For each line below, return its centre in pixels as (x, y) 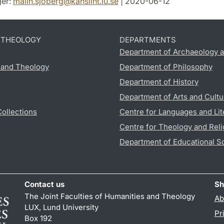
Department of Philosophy (166, 67)
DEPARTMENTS (148, 40)
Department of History (159, 82)
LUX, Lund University (62, 207)
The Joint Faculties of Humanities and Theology (110, 196)
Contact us (45, 184)
